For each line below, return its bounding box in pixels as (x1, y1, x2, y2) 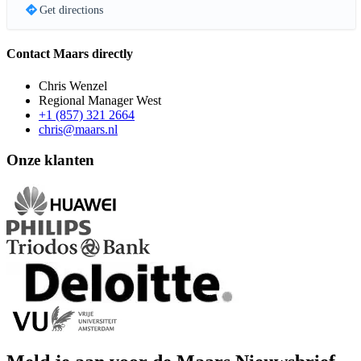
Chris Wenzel (39, 78, 107, 93)
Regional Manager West (39, 93, 161, 107)
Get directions (39, 4, 103, 17)
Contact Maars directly (6, 47, 133, 61)
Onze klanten (6, 151, 94, 169)
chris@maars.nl (39, 122, 118, 136)
